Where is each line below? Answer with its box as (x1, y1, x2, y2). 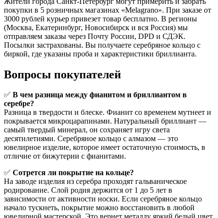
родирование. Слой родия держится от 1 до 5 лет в (4, 186, 172, 195)
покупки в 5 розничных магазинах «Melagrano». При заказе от (4, 5, 211, 14)
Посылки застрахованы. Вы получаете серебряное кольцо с (4, 40, 200, 49)
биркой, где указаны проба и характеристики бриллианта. (4, 49, 197, 58)
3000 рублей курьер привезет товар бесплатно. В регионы (4, 14, 197, 23)
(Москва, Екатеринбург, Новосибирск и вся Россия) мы (4, 23, 188, 32)
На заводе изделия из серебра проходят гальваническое (4, 177, 187, 186)
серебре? (4, 99, 34, 108)
